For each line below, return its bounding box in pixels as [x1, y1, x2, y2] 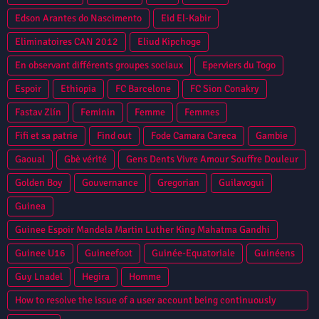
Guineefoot [85, 246, 132, 259]
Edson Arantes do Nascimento [15, 11, 142, 24]
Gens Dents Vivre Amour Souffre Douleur [126, 152, 298, 165]
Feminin [80, 105, 115, 118]
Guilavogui [219, 176, 264, 189]
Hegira [82, 270, 110, 283]
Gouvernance [82, 176, 138, 189]
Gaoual [15, 152, 45, 165]
